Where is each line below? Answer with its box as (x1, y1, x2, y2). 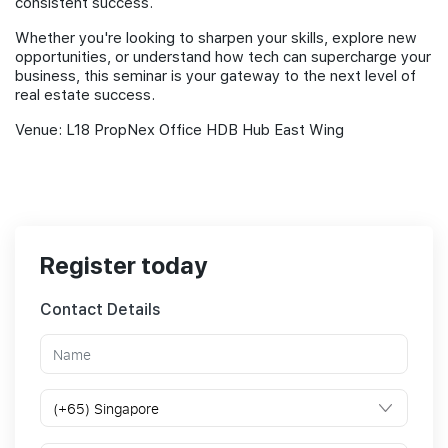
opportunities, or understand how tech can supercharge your (15, 48, 431, 67)
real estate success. (15, 86, 155, 105)
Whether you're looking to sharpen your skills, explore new (15, 29, 417, 48)
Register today (40, 251, 207, 281)
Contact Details (40, 300, 161, 320)
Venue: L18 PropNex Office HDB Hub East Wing (15, 121, 344, 140)
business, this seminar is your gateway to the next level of (15, 67, 416, 86)
